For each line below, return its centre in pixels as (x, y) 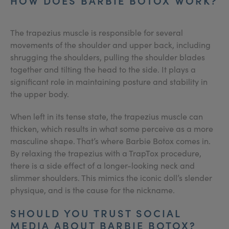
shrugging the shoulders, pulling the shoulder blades (108, 57)
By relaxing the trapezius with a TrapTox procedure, (106, 153)
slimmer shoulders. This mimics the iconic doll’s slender (111, 178)
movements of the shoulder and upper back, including (110, 45)
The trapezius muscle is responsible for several (97, 32)
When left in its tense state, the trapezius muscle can (107, 116)
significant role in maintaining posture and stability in (109, 82)
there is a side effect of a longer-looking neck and (102, 165)
